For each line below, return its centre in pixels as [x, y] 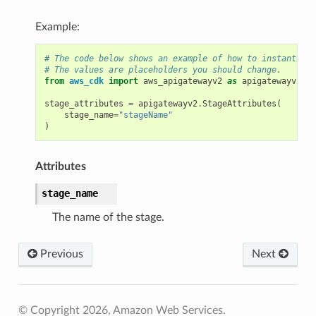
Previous [60, 254]
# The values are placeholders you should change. [163, 69]
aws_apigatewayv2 [182, 81]
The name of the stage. [108, 217]
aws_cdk [86, 81]
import [123, 81]
